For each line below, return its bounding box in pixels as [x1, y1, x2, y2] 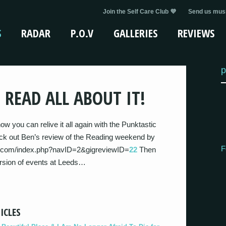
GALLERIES [114, 25, 157, 40]
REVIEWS [178, 25, 214, 40]
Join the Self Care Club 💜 [103, 8, 176, 15]
